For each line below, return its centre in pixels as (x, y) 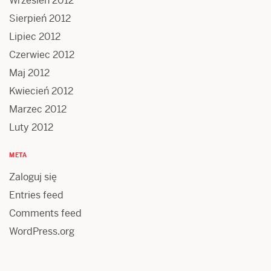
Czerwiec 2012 (42, 54)
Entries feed (36, 195)
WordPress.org (42, 231)
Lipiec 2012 (35, 36)
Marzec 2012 (38, 109)
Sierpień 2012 (40, 18)
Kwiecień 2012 (41, 91)
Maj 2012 (29, 73)
